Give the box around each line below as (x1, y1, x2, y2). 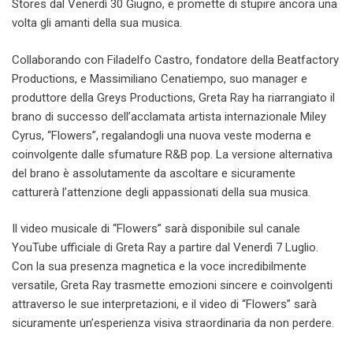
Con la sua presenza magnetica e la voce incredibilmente (12, 259, 307, 273)
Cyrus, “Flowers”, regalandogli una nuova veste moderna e (12, 128, 311, 143)
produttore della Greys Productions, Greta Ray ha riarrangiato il (12, 90, 335, 105)
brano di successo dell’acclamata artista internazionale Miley (12, 109, 326, 124)
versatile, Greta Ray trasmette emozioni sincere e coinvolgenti (12, 278, 333, 292)
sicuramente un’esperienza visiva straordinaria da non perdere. (12, 316, 334, 330)
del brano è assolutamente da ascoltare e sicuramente (12, 165, 295, 180)
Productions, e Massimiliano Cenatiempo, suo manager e (12, 71, 307, 86)
